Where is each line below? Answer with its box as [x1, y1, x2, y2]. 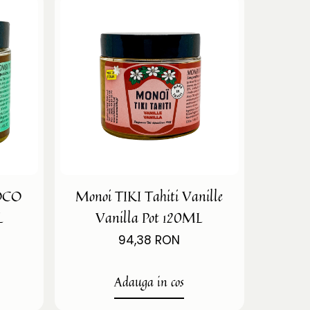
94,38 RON [118, 231, 181, 248]
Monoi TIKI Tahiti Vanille [75, 185, 224, 207]
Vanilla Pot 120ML [95, 206, 203, 228]
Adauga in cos [114, 271, 185, 291]
